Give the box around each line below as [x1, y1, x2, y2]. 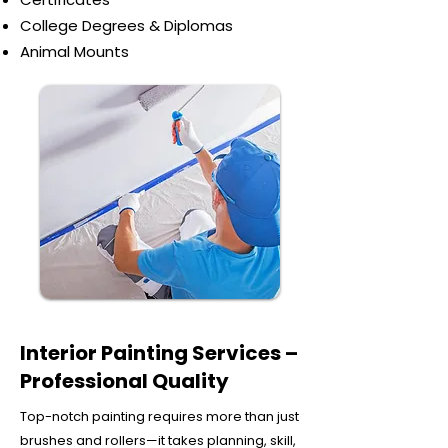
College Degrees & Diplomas [20, 15, 233, 36]
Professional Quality [20, 367, 229, 395]
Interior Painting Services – [20, 339, 298, 367]
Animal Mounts [20, 41, 129, 62]
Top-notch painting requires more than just [20, 407, 299, 426]
